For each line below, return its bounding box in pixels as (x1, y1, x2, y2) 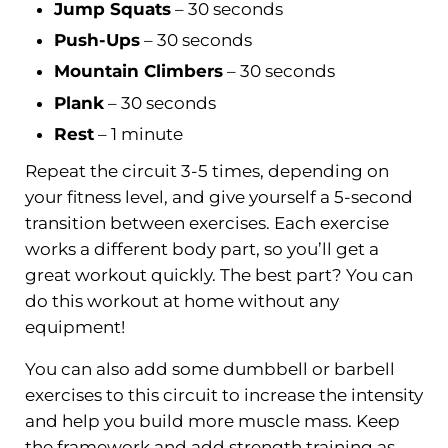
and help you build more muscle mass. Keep (24, 410, 400, 431)
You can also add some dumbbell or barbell (24, 358, 395, 379)
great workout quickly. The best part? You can (24, 264, 413, 285)
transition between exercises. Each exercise (24, 212, 389, 233)
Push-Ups (54, 29, 141, 50)
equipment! (24, 316, 125, 337)
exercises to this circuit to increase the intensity (24, 384, 423, 405)
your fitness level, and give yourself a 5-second (24, 186, 413, 207)
